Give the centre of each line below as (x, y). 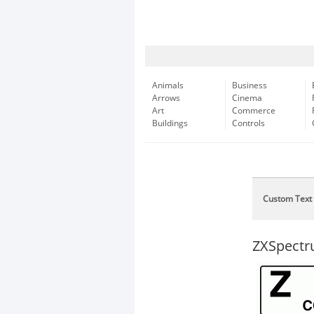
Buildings (170, 123)
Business (250, 86)
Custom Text (287, 199)
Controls (248, 123)
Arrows (166, 98)
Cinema (247, 98)
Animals (168, 86)
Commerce (254, 111)
